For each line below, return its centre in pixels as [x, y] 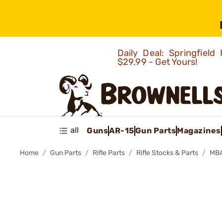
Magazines [199, 130]
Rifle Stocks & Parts [167, 153]
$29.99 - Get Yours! [158, 62]
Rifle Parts [109, 153]
